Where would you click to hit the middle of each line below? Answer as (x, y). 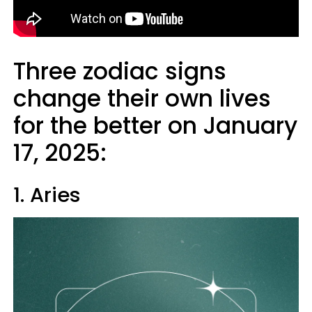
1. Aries (47, 195)
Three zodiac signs (120, 71)
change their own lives (142, 99)
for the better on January (155, 126)
